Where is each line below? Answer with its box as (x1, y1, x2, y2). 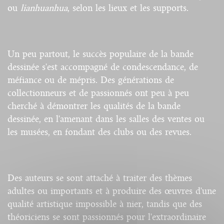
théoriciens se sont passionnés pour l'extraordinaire (7, 211, 206, 222)
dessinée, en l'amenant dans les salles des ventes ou (7, 113, 204, 124)
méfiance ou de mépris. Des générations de (7, 74, 174, 85)
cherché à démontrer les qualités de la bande (7, 100, 180, 111)
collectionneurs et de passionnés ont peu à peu (7, 87, 189, 98)
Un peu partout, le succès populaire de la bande (7, 48, 193, 59)
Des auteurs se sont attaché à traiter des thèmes (7, 172, 192, 183)
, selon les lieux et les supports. (67, 2, 188, 13)
